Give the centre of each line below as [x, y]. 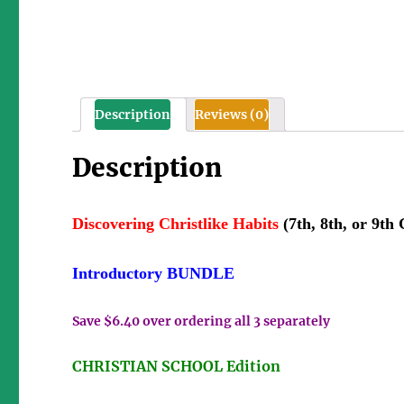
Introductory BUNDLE [154, 274]
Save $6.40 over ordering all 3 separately [202, 321]
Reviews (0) [232, 115]
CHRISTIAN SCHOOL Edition [177, 367]
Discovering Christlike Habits [178, 223]
